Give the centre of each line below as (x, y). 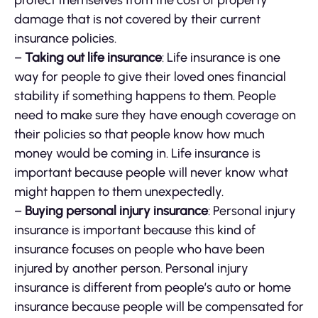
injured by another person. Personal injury (131, 269)
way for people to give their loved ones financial (150, 77)
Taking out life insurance (93, 58)
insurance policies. (65, 39)
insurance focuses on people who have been (139, 250)
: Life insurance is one (221, 58)
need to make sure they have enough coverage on (155, 115)
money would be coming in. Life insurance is (137, 154)
